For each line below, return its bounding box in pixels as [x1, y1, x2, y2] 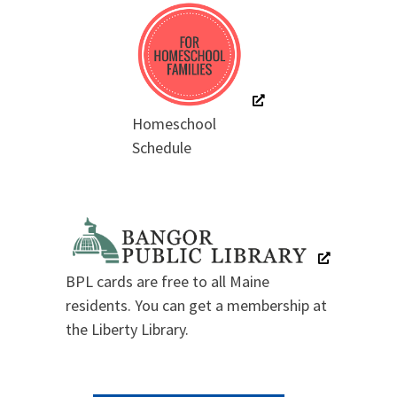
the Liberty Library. [66, 319, 190, 340]
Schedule [131, 137, 191, 159]
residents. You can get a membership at [66, 295, 328, 316]
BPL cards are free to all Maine [66, 271, 270, 292]
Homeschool [131, 113, 216, 135]
